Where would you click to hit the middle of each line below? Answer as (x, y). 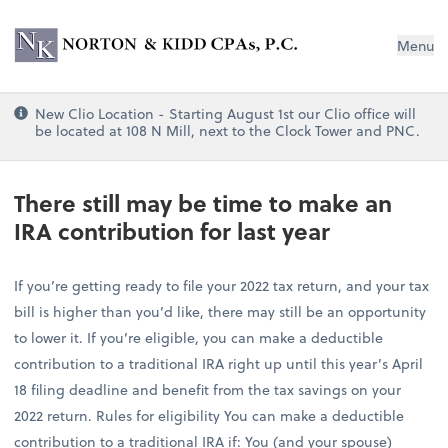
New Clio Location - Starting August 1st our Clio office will (226, 113)
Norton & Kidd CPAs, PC (155, 29)
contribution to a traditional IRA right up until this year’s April (219, 364)
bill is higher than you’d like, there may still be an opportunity (220, 312)
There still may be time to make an (203, 203)
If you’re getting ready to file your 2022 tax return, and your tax (222, 286)
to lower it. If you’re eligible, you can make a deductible (199, 338)
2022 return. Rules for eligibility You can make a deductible (209, 416)
